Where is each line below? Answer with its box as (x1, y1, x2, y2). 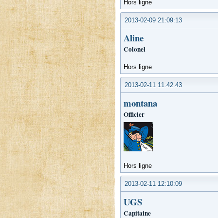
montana (124, 96, 157, 109)
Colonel (124, 44, 145, 54)
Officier (124, 109, 145, 119)
